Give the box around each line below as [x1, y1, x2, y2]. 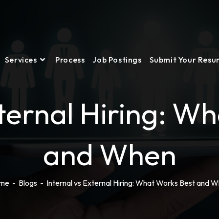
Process [55, 55, 85, 65]
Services [4, 55, 37, 65]
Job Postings [92, 55, 142, 65]
